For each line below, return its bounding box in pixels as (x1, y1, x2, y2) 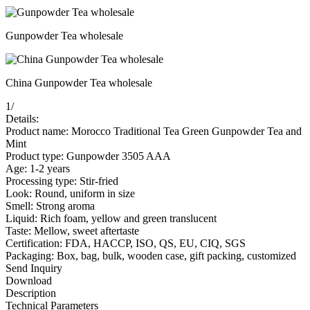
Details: (6, 112, 39, 125)
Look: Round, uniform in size (6, 187, 135, 199)
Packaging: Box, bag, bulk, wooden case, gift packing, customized (6, 249, 296, 262)
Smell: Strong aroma (6, 199, 95, 212)
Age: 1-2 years (6, 162, 70, 174)
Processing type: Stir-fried (6, 174, 118, 187)
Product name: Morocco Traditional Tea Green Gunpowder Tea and (6, 125, 302, 137)
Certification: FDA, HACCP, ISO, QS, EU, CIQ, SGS (6, 237, 246, 249)
